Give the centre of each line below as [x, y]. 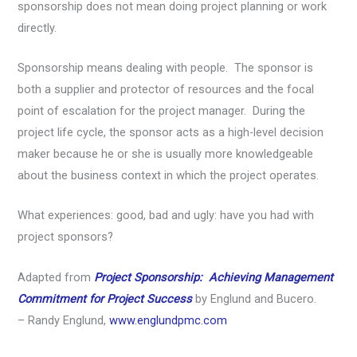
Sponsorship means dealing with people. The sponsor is [166, 68]
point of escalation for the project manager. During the [162, 111]
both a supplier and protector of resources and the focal [166, 90]
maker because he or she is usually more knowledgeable [166, 154]
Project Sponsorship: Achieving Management [214, 277]
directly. [37, 27]
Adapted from [56, 277]
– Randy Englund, [64, 320]
